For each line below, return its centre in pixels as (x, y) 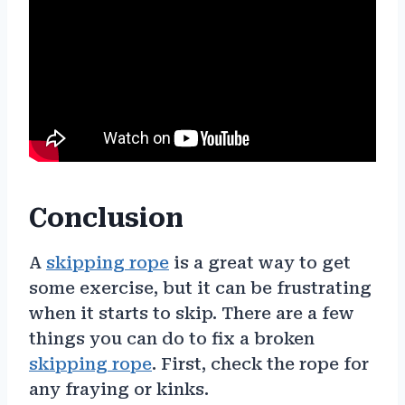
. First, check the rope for (260, 363)
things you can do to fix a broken (172, 338)
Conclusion (106, 218)
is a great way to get (260, 262)
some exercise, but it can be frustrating (200, 287)
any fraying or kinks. (119, 389)
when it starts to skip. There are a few (192, 313)
